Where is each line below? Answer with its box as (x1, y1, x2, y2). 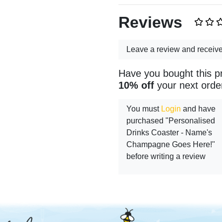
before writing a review (126, 152, 206, 161)
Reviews (118, 13, 182, 32)
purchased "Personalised (126, 116, 215, 125)
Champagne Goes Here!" (126, 140, 215, 149)
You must (126, 105, 161, 113)
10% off (118, 80, 154, 91)
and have (181, 105, 216, 113)
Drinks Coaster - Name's (126, 128, 212, 137)
